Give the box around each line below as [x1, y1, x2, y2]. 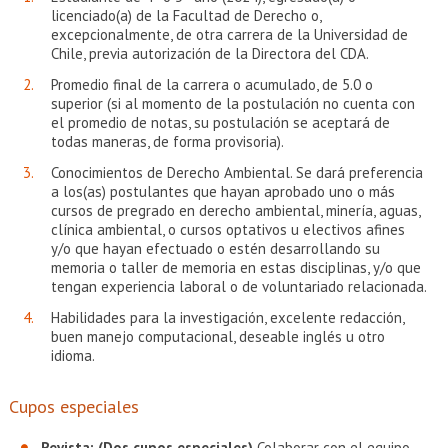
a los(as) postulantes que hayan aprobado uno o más [50, 182, 395, 201]
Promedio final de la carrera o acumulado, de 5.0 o [50, 75, 373, 94]
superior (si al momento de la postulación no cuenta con [50, 94, 415, 113]
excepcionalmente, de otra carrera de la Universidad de [50, 25, 408, 44]
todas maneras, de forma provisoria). [50, 132, 284, 151]
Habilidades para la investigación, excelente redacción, [50, 308, 404, 327]
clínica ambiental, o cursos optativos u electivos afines [50, 220, 405, 239]
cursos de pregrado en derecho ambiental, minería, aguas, [50, 201, 420, 220]
